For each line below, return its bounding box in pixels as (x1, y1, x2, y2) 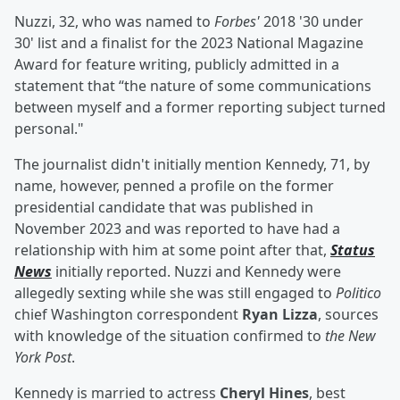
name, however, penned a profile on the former (14, 176, 334, 196)
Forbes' (214, 12, 260, 32)
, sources (318, 304, 379, 325)
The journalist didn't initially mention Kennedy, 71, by (14, 154, 370, 175)
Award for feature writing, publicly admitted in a (14, 54, 339, 75)
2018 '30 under (260, 12, 363, 32)
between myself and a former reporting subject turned (14, 97, 386, 118)
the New (325, 326, 376, 346)
